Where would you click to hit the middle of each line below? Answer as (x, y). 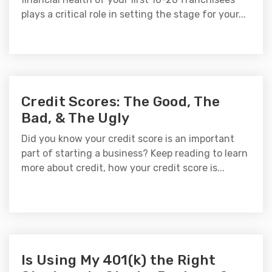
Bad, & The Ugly (76, 117)
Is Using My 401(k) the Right (119, 260)
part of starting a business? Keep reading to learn (134, 153)
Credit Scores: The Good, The (121, 101)
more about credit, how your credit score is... (123, 168)
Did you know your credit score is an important (128, 138)
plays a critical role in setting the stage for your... (134, 14)
